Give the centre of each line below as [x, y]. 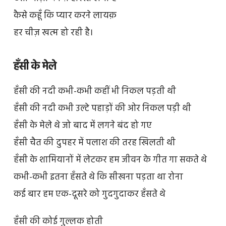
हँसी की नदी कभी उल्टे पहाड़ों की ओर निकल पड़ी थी [102, 109]
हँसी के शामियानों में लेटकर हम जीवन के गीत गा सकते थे [110, 160]
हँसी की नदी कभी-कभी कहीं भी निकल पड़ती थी [95, 92]
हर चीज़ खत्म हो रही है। [53, 33]
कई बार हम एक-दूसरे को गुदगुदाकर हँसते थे [89, 195]
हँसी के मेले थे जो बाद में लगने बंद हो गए [82, 126]
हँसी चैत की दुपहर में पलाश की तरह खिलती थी [94, 143]
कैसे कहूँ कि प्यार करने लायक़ [65, 16]
